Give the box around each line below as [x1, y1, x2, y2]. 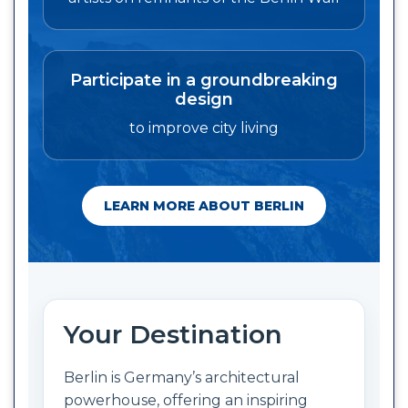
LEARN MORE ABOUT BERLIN [104, 197, 304, 214]
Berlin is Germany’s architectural [64, 368, 300, 386]
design [175, 88, 233, 109]
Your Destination [64, 318, 282, 350]
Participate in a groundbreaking [70, 69, 338, 90]
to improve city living [129, 118, 279, 137]
